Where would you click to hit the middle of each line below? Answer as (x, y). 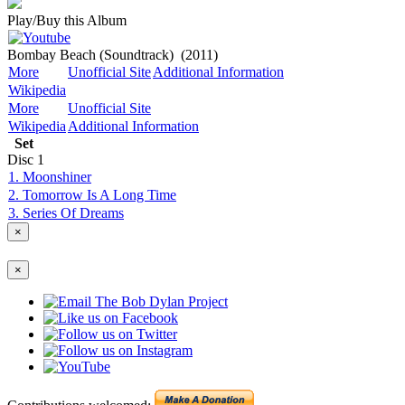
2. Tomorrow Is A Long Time (92, 195)
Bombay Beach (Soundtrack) (90, 55)
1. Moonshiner (50, 177)
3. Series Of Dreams (66, 213)
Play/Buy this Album (67, 20)
